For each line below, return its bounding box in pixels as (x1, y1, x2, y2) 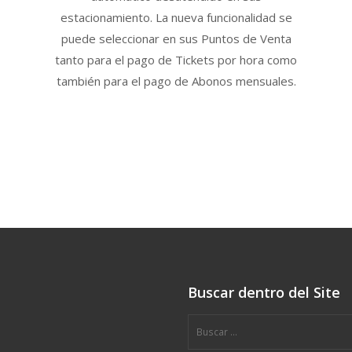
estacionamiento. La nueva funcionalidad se (60, 9, 292, 26)
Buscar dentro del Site (188, 283, 340, 302)
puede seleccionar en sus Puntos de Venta (60, 31, 291, 47)
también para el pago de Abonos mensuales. (56, 73, 296, 90)
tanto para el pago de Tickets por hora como (55, 52, 297, 68)
